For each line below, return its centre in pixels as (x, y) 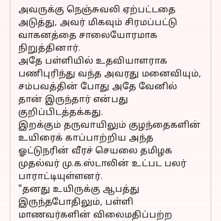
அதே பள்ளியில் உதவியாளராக (93, 61)
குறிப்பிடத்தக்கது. (61, 113)
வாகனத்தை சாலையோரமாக (88, 36)
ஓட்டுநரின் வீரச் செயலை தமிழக (95, 151)
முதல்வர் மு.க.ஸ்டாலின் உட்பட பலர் (102, 164)
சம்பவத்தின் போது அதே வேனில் (98, 87)
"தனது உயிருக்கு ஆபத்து (79, 190)
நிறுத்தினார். (49, 49)
